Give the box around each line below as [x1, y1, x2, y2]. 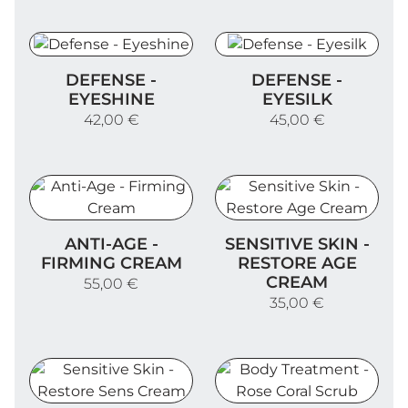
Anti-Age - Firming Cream [29, 220, 216, 239]
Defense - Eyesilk [215, 56, 340, 75]
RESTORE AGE [237, 253, 357, 274]
